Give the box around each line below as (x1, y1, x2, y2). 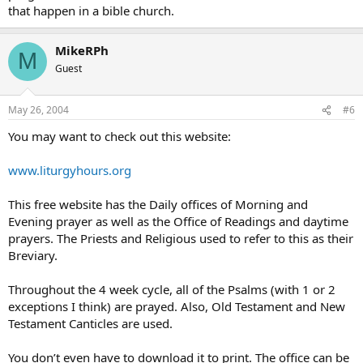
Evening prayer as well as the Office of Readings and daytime (8, 213, 348, 229)
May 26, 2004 (8, 103, 69, 117)
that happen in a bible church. (8, 2, 174, 19)
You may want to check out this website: (8, 128, 231, 144)
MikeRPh (55, 41, 109, 58)
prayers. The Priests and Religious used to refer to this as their (8, 230, 353, 246)
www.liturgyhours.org (8, 162, 131, 178)
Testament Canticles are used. (8, 315, 173, 331)
